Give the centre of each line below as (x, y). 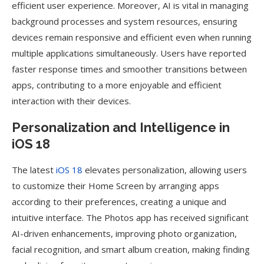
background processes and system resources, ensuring (125, 21)
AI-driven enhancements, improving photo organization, (124, 233)
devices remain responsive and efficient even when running (132, 37)
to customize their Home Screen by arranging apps (115, 186)
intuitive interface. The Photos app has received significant (130, 217)
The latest (34, 170)
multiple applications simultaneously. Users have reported (129, 53)
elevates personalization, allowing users (165, 170)
